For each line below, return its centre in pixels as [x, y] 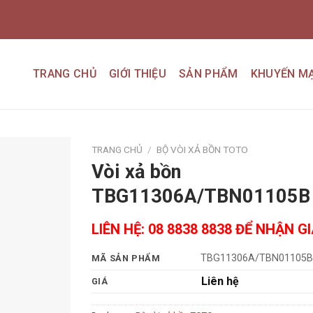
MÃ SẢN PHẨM [126, 259]
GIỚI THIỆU [138, 74]
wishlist [43, 197]
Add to [44, 184]
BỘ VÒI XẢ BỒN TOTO [202, 150]
